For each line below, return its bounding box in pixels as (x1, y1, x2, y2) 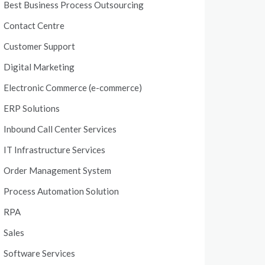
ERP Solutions (4, 103, 60, 114)
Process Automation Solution (4, 186, 119, 196)
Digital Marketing (4, 62, 75, 72)
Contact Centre (4, 20, 64, 31)
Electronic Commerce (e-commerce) (4, 82, 142, 93)
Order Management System (4, 165, 111, 176)
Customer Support (4, 41, 75, 51)
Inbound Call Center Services (4, 124, 117, 134)
